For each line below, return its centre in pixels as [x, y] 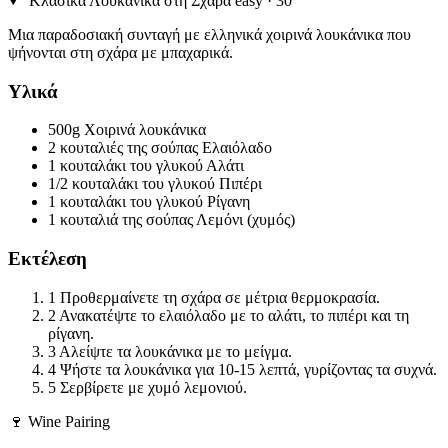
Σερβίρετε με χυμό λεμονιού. [153, 387]
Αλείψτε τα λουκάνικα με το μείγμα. [175, 351]
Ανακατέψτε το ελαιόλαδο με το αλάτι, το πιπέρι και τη [234, 315]
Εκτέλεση [47, 259]
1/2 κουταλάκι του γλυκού [131, 184]
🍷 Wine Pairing [59, 421]
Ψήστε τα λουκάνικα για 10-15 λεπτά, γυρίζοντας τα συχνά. [248, 369]
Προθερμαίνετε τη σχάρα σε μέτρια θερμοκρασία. [220, 297]
